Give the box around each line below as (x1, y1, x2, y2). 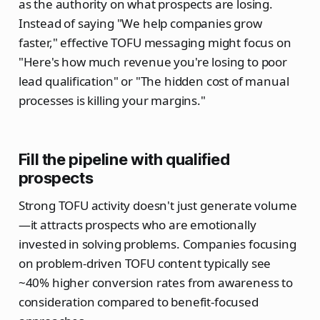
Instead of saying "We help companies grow (18, 15, 262, 32)
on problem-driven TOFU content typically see (18, 255, 271, 272)
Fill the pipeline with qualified (18, 150, 230, 169)
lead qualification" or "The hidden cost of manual (18, 73, 289, 90)
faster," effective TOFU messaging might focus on (18, 34, 291, 51)
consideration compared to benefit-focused (18, 294, 259, 311)
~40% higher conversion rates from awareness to (18, 274, 293, 291)
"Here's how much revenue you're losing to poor (18, 54, 287, 71)
